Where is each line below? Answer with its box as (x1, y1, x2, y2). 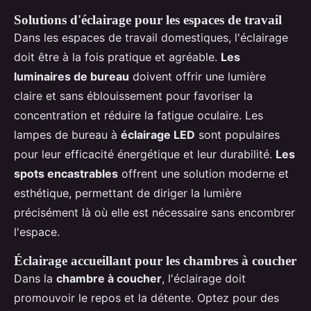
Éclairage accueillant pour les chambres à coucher (14, 253, 296, 269)
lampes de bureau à (14, 128, 121, 142)
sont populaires (195, 128, 280, 142)
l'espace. (14, 225, 60, 239)
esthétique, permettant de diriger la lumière (14, 186, 242, 201)
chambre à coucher (56, 271, 162, 286)
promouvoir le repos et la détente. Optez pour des (14, 291, 279, 305)
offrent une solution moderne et (118, 167, 289, 181)
